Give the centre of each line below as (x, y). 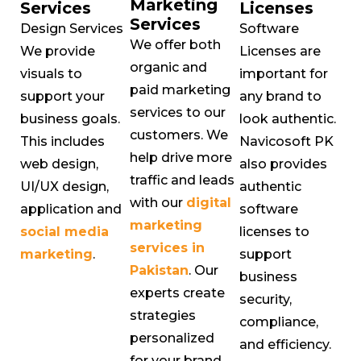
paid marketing (180, 89)
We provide (58, 51)
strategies (163, 315)
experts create (177, 293)
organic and (168, 67)
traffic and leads (182, 180)
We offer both (175, 44)
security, (266, 299)
